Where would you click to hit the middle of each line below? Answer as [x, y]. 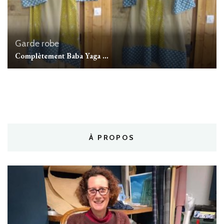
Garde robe [37, 44]
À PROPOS [112, 138]
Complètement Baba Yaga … [62, 56]
